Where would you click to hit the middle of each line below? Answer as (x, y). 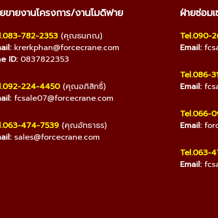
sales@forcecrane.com (57, 137)
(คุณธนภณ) (80, 36)
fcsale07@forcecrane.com (64, 98)
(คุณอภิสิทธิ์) (82, 86)
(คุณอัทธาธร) (82, 125)
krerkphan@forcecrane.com (66, 47)
